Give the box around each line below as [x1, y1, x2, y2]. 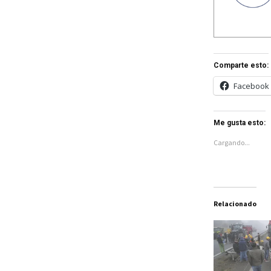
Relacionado [213, 198, 256, 208]
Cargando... [213, 137, 250, 147]
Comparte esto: [213, 60, 269, 70]
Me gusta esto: [213, 118, 266, 127]
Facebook [233, 80, 269, 91]
